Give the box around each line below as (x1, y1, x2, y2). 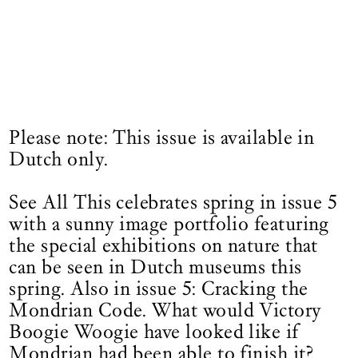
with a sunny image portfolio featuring (9, 212, 329, 237)
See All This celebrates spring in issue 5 (9, 190, 338, 215)
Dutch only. (9, 147, 109, 172)
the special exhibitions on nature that (9, 233, 318, 258)
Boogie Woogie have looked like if (9, 320, 300, 344)
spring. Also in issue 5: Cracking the (9, 276, 308, 301)
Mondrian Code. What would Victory (9, 298, 322, 323)
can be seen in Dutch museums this (9, 255, 302, 280)
